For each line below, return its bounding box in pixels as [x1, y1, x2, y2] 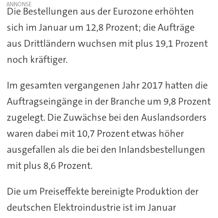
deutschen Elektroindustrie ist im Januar [6, 201, 176, 214]
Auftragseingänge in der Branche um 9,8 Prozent [6, 95, 211, 108]
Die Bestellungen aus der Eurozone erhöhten [6, 5, 194, 18]
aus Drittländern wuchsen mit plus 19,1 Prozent [6, 37, 208, 50]
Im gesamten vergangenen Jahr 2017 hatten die [6, 79, 208, 92]
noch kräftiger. [6, 53, 68, 66]
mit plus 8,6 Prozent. [6, 159, 92, 172]
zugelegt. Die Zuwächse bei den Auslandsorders [6, 111, 207, 124]
